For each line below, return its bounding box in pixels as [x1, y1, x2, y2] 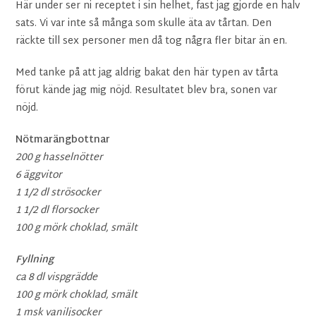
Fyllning [16, 250, 54, 269]
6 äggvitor [16, 166, 63, 184]
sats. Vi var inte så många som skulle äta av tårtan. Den [16, 14, 272, 32]
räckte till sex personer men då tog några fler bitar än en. [16, 32, 288, 50]
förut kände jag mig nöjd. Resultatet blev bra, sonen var [16, 81, 278, 99]
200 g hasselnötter [16, 148, 104, 166]
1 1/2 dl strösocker [16, 183, 102, 202]
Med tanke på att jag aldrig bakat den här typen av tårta [16, 63, 279, 82]
